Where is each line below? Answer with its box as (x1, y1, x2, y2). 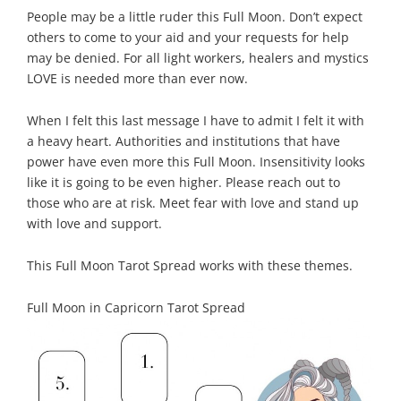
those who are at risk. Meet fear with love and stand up (27, 193, 359, 211)
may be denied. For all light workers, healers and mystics (27, 48, 369, 66)
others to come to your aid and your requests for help (27, 28, 349, 46)
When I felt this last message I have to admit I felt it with (27, 111, 364, 129)
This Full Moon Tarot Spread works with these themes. (27, 256, 353, 274)
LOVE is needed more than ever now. (27, 69, 248, 87)
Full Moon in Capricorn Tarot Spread (27, 298, 245, 316)
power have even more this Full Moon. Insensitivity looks (27, 152, 365, 170)
